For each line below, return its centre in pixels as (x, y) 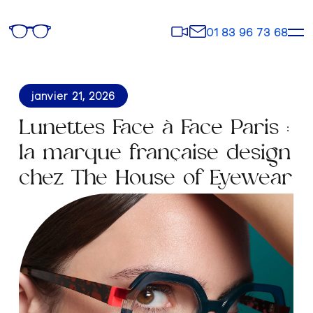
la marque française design (154, 155)
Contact (212, 30)
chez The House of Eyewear (155, 181)
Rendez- (194, 30)
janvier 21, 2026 (73, 95)
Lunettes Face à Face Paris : (154, 130)
